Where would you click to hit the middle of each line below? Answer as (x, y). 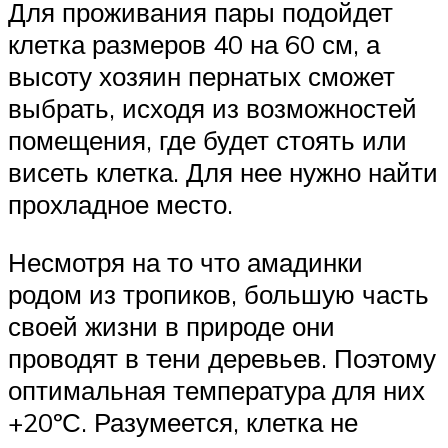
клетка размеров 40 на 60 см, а (194, 44)
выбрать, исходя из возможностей (212, 108)
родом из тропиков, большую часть (218, 294)
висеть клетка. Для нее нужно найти (223, 172)
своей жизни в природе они (171, 326)
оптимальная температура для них (216, 390)
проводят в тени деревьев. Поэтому (222, 358)
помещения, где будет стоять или (207, 140)
